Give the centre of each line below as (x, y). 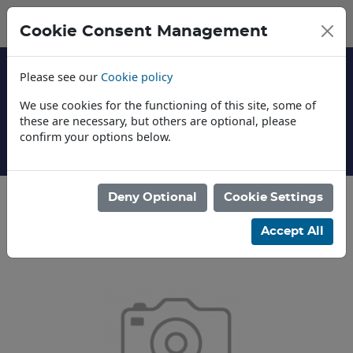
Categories (51, 231)
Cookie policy (137, 77)
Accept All (292, 231)
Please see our (60, 77)
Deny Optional (152, 197)
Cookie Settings (273, 197)
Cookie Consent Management (144, 32)
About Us (168, 188)
